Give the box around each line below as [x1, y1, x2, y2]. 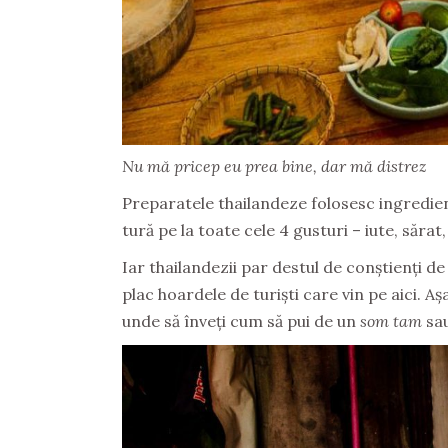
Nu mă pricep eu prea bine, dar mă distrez [122, 155, 427, 176]
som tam [360, 310, 422, 331]
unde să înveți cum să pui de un [122, 310, 360, 331]
